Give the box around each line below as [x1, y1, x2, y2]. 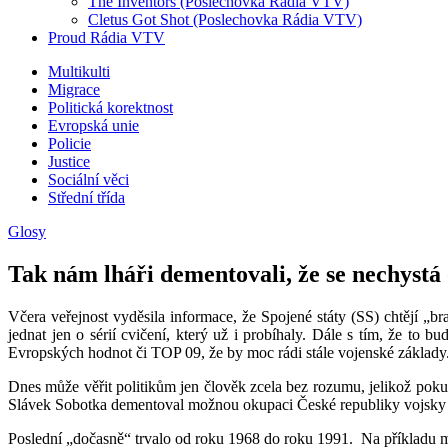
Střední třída [48, 189, 125, 206]
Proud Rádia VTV [48, 29, 165, 46]
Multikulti [48, 63, 110, 80]
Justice [48, 153, 90, 170]
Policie [48, 135, 91, 152]
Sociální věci [48, 171, 129, 188]
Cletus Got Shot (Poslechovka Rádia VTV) [88, 11, 362, 28]
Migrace [48, 81, 100, 98]
